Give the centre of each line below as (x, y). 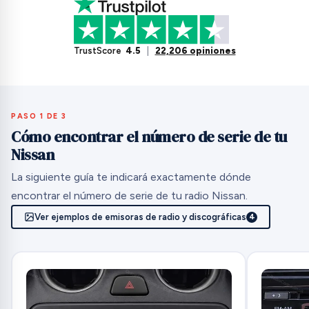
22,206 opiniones (195, 50)
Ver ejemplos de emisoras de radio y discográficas (141, 217)
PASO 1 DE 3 (39, 116)
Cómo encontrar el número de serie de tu (149, 136)
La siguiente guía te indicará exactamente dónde (131, 177)
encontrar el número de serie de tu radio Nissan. (129, 196)
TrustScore (97, 50)
